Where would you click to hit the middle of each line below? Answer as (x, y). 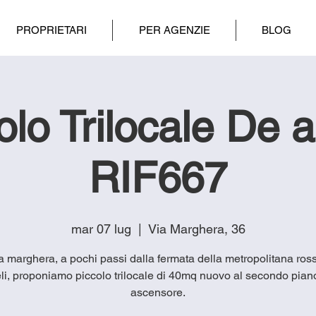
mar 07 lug (101, 229)
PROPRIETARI (51, 30)
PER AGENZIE (174, 30)
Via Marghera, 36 (196, 229)
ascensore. (158, 292)
